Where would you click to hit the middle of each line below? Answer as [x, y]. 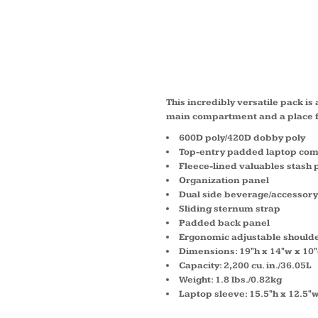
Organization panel [224, 180]
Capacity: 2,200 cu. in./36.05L [245, 265]
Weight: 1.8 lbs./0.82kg [230, 280]
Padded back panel [224, 223]
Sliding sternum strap [230, 209]
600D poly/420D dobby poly [242, 138]
